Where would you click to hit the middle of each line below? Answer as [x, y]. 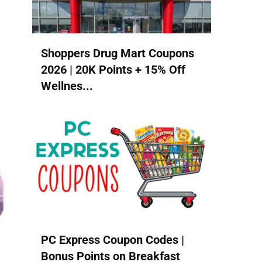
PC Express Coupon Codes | [113, 240]
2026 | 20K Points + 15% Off [113, 69]
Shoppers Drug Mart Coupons [118, 53]
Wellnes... [67, 86]
